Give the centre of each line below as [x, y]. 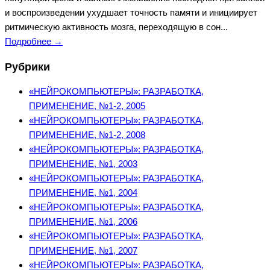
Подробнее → [34, 42]
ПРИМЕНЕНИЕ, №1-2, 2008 [87, 135]
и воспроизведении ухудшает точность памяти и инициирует [131, 13]
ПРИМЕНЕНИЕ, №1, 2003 [83, 164]
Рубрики [27, 67]
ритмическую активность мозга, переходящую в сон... [116, 27]
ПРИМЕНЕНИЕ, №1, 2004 [83, 193]
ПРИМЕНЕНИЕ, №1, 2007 [83, 251]
